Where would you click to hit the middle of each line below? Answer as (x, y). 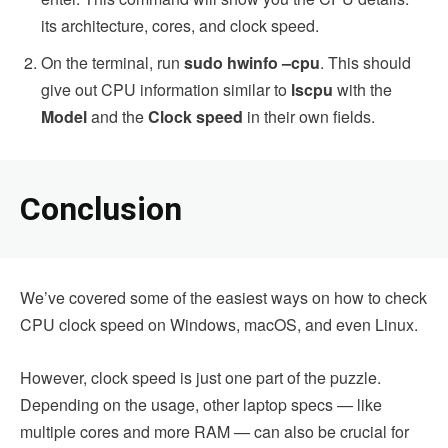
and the (119, 116)
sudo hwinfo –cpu (252, 62)
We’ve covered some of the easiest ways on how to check (223, 297)
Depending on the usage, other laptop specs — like (201, 404)
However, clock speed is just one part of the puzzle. (200, 377)
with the (362, 89)
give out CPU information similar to (166, 89)
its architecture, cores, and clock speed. (182, 25)
